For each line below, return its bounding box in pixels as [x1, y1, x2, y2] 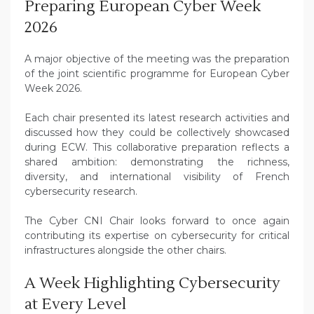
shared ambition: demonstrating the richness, [25, 156, 289, 169]
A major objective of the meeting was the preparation [25, 53, 289, 66]
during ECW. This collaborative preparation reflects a [25, 141, 289, 154]
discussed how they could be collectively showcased [25, 126, 289, 139]
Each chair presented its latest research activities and [25, 111, 289, 125]
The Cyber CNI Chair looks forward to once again [25, 214, 289, 228]
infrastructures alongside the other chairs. [25, 244, 226, 257]
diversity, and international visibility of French [25, 170, 289, 184]
